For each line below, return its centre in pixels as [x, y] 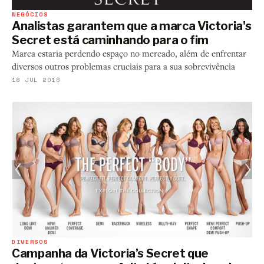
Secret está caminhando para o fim [110, 40]
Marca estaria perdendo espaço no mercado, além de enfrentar [129, 54]
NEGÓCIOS [30, 14]
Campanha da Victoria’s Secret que [110, 253]
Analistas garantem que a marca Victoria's [132, 26]
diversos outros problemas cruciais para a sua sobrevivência [123, 67]
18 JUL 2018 [36, 80]
